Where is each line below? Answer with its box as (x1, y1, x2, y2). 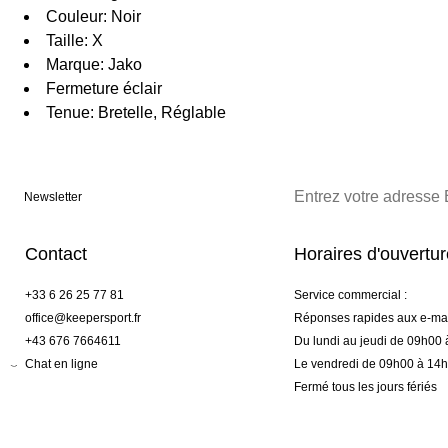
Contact (25, 244, 87, 265)
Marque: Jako (46, 56, 142, 74)
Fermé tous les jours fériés (293, 380, 437, 395)
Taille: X (46, 32, 103, 50)
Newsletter (24, 190, 82, 205)
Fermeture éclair (46, 80, 162, 98)
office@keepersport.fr (25, 311, 141, 326)
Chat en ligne (25, 357, 98, 372)
